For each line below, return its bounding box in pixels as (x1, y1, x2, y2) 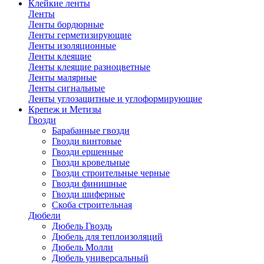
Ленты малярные (28, 72, 97, 82)
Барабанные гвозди (52, 126, 130, 136)
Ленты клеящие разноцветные (28, 62, 150, 72)
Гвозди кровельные (52, 157, 130, 167)
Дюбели (28, 210, 61, 220)
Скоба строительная (52, 200, 132, 210)
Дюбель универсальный (52, 253, 148, 263)
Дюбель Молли (52, 242, 113, 252)
